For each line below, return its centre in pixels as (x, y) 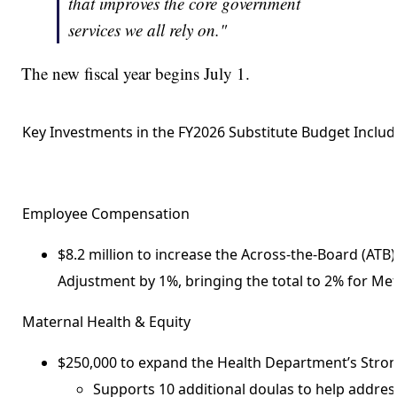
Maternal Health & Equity (107, 321)
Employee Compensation (106, 213)
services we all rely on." (148, 29)
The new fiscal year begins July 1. (136, 73)
